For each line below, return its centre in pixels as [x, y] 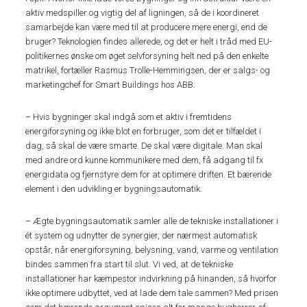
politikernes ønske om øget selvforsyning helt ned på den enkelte [147, 56]
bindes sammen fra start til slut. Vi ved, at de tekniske [130, 265]
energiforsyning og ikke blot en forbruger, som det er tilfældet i [144, 132]
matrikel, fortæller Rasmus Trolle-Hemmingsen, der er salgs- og [148, 71]
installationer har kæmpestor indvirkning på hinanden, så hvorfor [151, 279]
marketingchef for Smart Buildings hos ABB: [111, 85]
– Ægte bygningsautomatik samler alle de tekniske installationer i [152, 221]
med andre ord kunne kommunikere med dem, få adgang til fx [145, 160]
